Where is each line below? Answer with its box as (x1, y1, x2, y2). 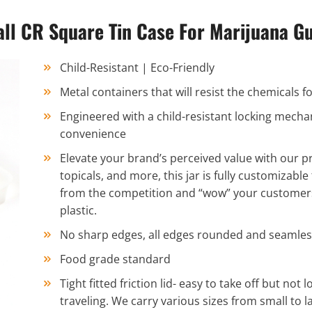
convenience (60, 126, 126, 142)
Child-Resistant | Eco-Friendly (60, 60, 214, 76)
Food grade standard (60, 251, 171, 267)
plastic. (60, 203, 97, 219)
